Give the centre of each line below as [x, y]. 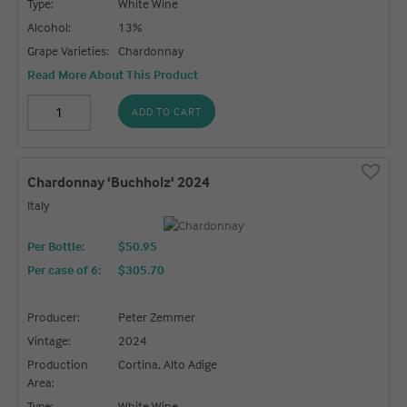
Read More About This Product [113, 74]
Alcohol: [50, 26]
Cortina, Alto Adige [168, 363]
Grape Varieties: [69, 50]
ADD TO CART [167, 111]
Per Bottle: [56, 245]
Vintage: [50, 340]
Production [58, 363]
